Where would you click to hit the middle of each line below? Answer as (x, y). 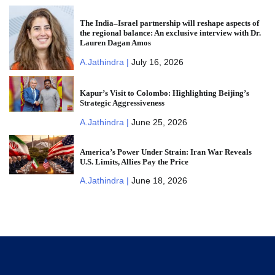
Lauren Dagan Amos (115, 43)
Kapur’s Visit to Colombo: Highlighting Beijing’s (164, 93)
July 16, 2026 (157, 62)
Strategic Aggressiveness (122, 103)
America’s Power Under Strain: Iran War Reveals (165, 152)
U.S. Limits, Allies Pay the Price (134, 161)
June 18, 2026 (159, 181)
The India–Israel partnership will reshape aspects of (169, 23)
